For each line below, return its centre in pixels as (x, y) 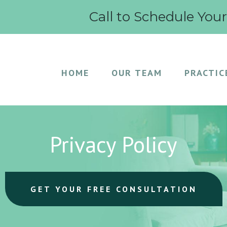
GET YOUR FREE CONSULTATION (113, 189)
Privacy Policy (113, 144)
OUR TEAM (137, 73)
